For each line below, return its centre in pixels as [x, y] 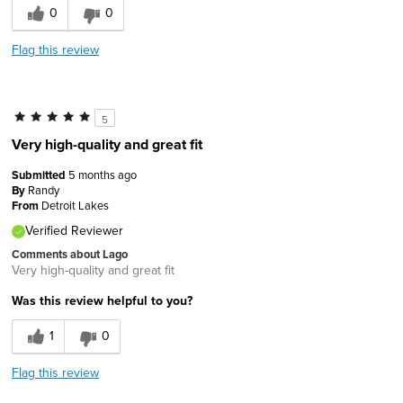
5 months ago [103, 174]
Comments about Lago [70, 254]
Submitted [40, 175]
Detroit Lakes [75, 205]
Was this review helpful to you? [102, 300]
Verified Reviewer [74, 230]
